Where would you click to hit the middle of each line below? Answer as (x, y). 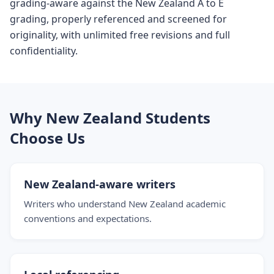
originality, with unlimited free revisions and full (120, 35)
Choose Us (47, 138)
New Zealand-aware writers (100, 184)
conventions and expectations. (88, 218)
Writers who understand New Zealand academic (125, 204)
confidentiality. (44, 51)
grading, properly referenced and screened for (118, 19)
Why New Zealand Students (110, 118)
